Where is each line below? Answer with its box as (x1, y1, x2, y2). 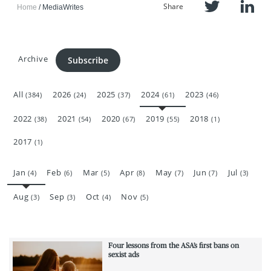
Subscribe (68, 54, 109, 66)
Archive (18, 53, 48, 65)
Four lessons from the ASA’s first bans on (108, 241, 239, 250)
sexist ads (108, 250, 139, 259)
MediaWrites (42, 3, 83, 11)
